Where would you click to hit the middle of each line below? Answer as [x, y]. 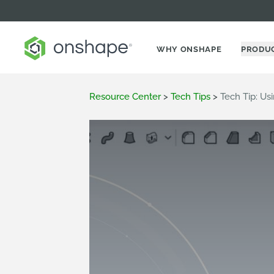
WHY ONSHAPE [189, 49]
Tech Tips [191, 97]
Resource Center [125, 97]
